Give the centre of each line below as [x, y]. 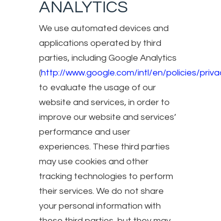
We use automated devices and [104, 28]
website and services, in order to [105, 102]
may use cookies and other [94, 161]
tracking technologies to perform [106, 176]
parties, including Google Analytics [108, 58]
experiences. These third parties [104, 147]
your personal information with [100, 206]
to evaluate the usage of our [97, 87]
